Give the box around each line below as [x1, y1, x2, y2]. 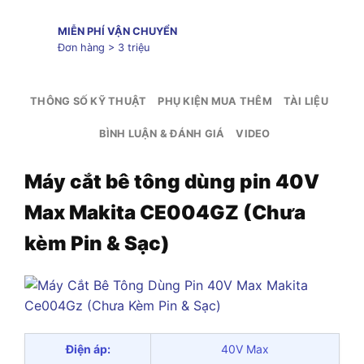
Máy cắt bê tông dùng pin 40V [24, 169, 319, 193]
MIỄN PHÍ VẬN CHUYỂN [57, 24, 177, 37]
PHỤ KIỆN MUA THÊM [158, 95, 272, 108]
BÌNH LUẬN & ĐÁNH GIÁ [99, 128, 225, 141]
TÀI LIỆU [283, 95, 328, 108]
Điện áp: [65, 341, 110, 356]
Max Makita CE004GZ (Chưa [24, 200, 305, 224]
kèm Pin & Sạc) [24, 231, 170, 255]
